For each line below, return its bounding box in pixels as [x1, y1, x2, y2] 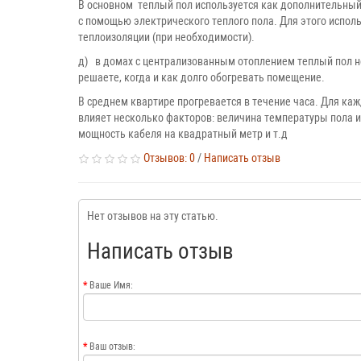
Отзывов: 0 [143, 151, 195, 165]
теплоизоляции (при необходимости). [78, 31, 257, 44]
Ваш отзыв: [89, 341, 135, 353]
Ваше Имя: [89, 280, 133, 292]
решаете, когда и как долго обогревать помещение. [78, 71, 325, 85]
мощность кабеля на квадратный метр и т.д [78, 127, 288, 141]
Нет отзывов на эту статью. [87, 210, 218, 223]
